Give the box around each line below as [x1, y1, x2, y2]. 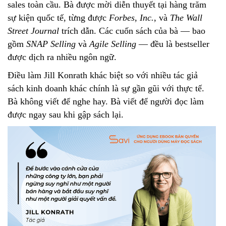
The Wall [170, 13, 202, 23]
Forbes [109, 13, 135, 23]
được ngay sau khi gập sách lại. [8, 109, 124, 120]
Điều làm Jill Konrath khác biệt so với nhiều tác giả [8, 70, 198, 80]
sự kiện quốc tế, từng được [8, 13, 109, 23]
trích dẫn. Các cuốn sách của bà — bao [59, 26, 205, 36]
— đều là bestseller [136, 39, 209, 49]
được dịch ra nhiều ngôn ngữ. [8, 52, 117, 62]
